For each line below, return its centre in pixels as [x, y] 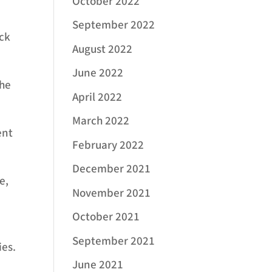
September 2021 [114, 241]
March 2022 [101, 121]
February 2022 [108, 145]
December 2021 [112, 169]
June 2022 [98, 73]
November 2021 [112, 193]
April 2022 [97, 97]
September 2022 [114, 25]
